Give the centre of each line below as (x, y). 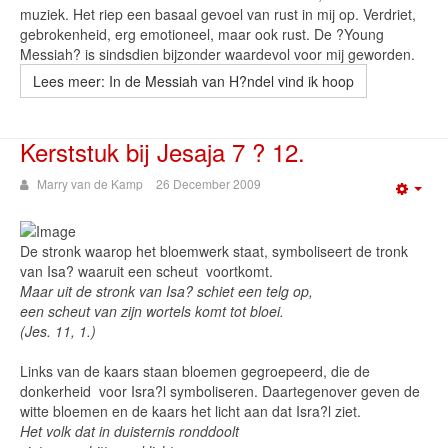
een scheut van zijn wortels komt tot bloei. (152, 311)
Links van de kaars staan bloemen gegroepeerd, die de (195, 371)
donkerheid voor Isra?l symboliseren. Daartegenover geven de (220, 391)
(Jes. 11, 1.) (58, 331)
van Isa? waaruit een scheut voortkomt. (146, 271)
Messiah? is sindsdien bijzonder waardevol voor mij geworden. (217, 54)
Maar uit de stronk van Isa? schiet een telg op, (166, 291)
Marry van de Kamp (90, 183)
